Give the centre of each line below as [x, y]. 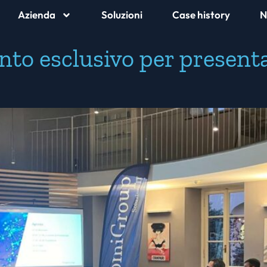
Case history [201, 15]
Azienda [37, 15]
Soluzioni [122, 15]
